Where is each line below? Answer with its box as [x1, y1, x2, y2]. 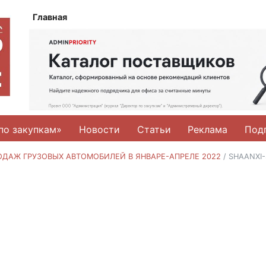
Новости [78, 123, 120, 135]
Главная [33, 12, 68, 22]
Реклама [188, 123, 228, 135]
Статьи [137, 123, 171, 135]
